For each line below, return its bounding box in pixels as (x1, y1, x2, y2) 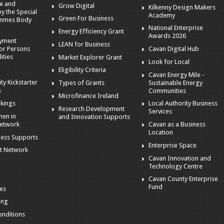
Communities (148, 86, 186, 94)
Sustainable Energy (148, 78, 202, 86)
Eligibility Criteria (58, 66, 106, 74)
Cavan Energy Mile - (148, 70, 204, 78)
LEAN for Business (58, 40, 110, 48)
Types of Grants (58, 79, 104, 87)
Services (148, 107, 172, 115)
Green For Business (58, 14, 113, 22)
